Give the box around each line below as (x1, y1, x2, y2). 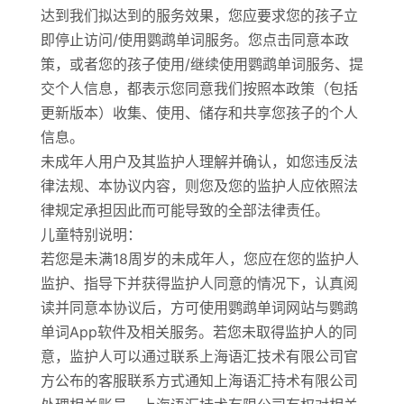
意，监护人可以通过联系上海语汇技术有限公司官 (40, 347, 358, 365)
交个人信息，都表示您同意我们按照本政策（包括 (40, 79, 358, 97)
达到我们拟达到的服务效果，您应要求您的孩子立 (40, 6, 358, 24)
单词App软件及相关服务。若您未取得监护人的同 (40, 323, 357, 341)
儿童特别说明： (40, 225, 142, 243)
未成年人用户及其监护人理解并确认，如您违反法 (40, 152, 358, 170)
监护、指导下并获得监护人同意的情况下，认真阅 (40, 274, 358, 292)
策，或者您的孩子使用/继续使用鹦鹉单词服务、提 (40, 55, 363, 73)
